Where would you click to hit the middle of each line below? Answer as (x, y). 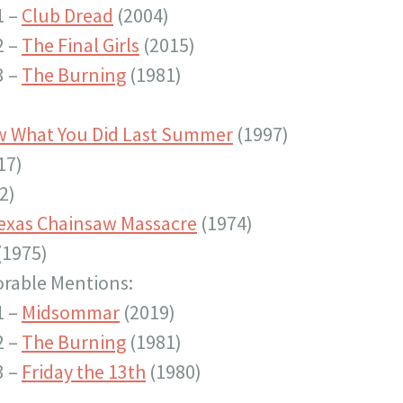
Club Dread (67, 15)
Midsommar (71, 312)
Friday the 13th (84, 372)
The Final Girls (81, 45)
